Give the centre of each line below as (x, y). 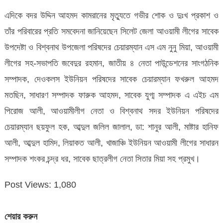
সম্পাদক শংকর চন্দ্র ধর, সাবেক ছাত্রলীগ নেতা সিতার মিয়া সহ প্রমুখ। (102, 159)
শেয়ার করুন (21, 216)
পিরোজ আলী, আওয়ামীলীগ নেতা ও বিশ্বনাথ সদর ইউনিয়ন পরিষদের (111, 111)
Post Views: (28, 184)
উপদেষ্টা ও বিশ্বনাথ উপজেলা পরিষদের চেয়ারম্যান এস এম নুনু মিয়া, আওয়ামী (111, 47)
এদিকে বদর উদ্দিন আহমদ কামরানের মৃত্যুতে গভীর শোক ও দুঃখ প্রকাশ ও (111, 15)
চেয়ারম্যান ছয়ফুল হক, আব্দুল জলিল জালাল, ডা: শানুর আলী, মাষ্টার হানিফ (111, 127)
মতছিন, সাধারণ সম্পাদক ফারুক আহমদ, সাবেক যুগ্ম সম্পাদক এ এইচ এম (111, 95)
